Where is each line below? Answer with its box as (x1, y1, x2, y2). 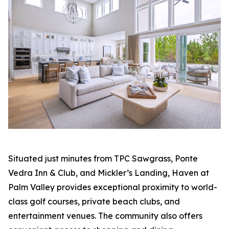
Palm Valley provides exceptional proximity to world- (8, 182, 217, 193)
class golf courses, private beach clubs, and (8, 196, 180, 207)
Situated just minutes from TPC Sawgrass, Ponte (8, 153, 198, 164)
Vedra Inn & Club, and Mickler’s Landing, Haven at (8, 168, 209, 178)
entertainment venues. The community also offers (8, 211, 202, 221)
